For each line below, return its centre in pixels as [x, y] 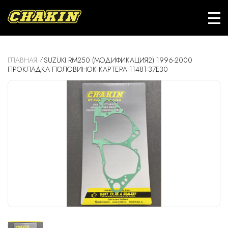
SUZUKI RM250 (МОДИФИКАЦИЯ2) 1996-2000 [118, 60]
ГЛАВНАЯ [22, 60]
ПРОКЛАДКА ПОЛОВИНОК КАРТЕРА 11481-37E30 [88, 69]
